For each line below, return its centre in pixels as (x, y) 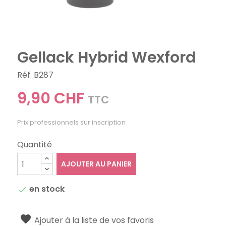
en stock (46, 189)
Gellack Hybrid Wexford (107, 58)
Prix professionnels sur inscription (72, 123)
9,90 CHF (51, 99)
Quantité (35, 145)
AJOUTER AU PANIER (96, 164)
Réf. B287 (36, 75)
